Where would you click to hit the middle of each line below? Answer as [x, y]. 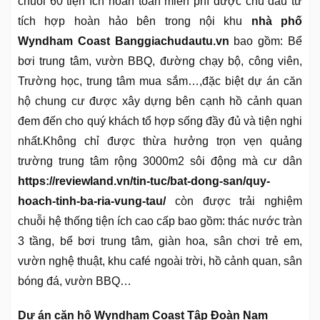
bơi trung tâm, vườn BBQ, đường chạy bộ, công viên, [160, 61]
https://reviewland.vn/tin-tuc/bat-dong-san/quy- [144, 181]
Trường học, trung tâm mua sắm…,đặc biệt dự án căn [160, 81]
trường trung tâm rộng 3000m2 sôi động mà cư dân [160, 161]
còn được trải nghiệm [234, 201]
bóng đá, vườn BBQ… [75, 281]
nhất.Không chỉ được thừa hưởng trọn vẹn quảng [160, 141]
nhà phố [277, 21]
